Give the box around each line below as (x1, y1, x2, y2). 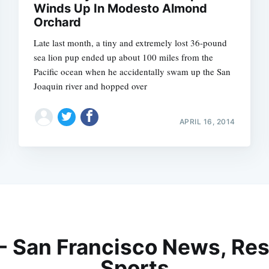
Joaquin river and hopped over (34, 80, 148, 92)
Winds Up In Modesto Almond (34, 1, 208, 16)
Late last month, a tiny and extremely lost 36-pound (34, 37, 228, 49)
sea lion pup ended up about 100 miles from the (34, 51, 214, 64)
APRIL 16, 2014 (179, 116, 235, 126)
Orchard (34, 15, 82, 30)
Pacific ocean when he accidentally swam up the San (34, 65, 231, 78)
